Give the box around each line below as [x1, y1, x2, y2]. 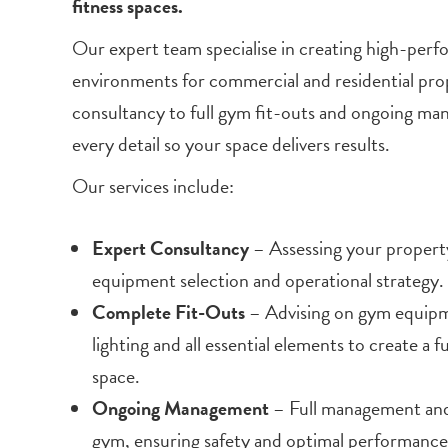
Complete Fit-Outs [92, 297, 245, 328]
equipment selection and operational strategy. [92, 265, 444, 296]
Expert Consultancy [92, 233, 249, 264]
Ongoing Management [92, 393, 269, 424]
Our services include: [72, 171, 234, 202]
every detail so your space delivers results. [72, 129, 390, 160]
